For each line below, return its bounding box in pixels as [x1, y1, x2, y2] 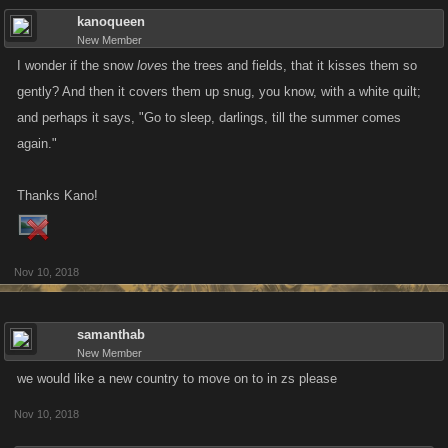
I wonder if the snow [17, 58, 137, 73]
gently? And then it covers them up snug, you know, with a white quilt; [17, 84, 421, 99]
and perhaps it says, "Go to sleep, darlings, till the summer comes [17, 110, 401, 125]
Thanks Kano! [17, 188, 98, 203]
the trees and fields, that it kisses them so [168, 58, 417, 73]
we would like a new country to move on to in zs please [17, 371, 337, 386]
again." [17, 136, 57, 151]
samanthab [77, 327, 145, 342]
